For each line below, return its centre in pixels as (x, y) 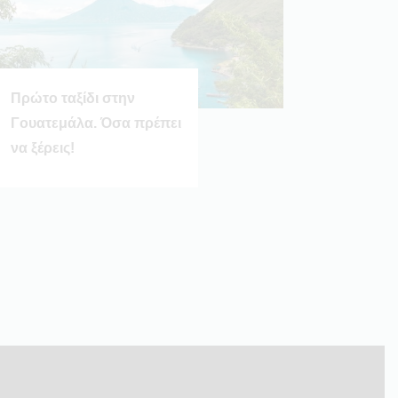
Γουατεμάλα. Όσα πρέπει (96, 123)
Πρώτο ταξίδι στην (72, 98)
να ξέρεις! (42, 147)
